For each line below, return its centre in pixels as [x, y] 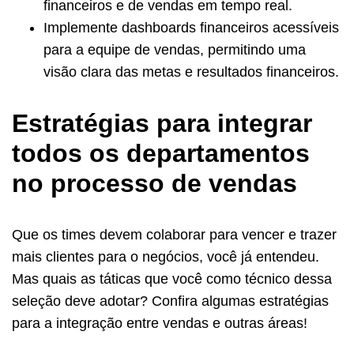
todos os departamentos [161, 154]
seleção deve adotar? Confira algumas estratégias [170, 301]
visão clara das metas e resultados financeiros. [191, 72]
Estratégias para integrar [162, 124]
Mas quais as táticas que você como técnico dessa [172, 279]
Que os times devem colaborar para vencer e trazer [174, 235]
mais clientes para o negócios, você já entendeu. [166, 257]
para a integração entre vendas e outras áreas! [160, 324]
